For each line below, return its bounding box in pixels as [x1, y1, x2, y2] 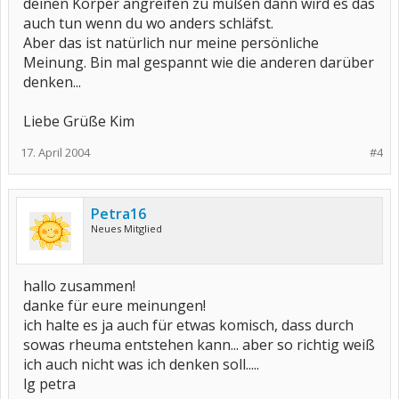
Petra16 [91, 204, 146, 224]
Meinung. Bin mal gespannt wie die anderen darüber [23, 53, 374, 72]
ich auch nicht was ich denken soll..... [23, 354, 259, 374]
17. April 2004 [20, 144, 90, 160]
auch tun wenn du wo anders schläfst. [23, 13, 273, 33]
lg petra [23, 374, 76, 394]
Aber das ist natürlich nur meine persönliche [23, 33, 319, 53]
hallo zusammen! [23, 276, 135, 296]
